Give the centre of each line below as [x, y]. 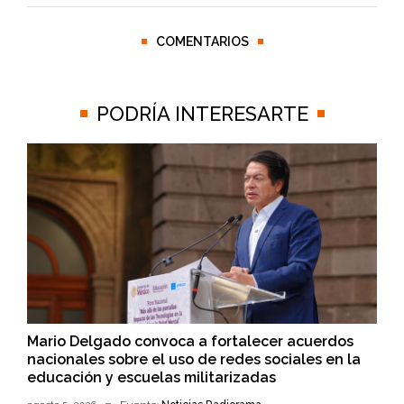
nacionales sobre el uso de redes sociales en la [194, 359]
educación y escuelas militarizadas [151, 377]
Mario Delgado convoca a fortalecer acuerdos [190, 341]
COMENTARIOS [202, 41]
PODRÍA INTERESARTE [202, 113]
